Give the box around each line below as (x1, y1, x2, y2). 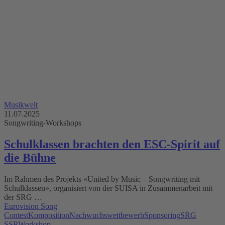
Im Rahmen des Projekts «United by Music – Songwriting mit (4, 175, 200, 184)
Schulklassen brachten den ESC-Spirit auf (4, 138, 220, 151)
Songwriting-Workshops (4, 119, 81, 128)
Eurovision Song (4, 202, 57, 211)
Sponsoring (144, 211, 180, 220)
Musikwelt (4, 100, 38, 109)
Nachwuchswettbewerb (69, 211, 144, 220)
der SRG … (4, 193, 42, 202)
